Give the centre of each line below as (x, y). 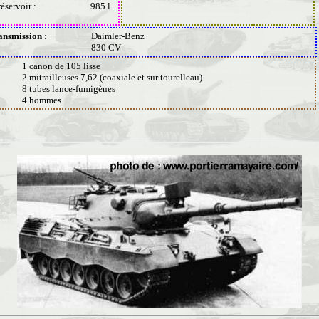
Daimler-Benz (118, 36)
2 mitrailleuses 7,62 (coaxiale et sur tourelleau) (112, 77)
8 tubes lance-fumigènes (69, 89)
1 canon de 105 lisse (61, 66)
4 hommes (42, 100)
